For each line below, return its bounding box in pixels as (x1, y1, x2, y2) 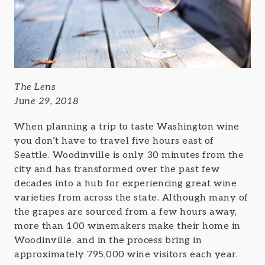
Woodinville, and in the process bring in (14, 234, 202, 246)
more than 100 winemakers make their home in (14, 220, 241, 232)
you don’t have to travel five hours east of (14, 135, 214, 147)
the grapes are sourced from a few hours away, (14, 206, 237, 218)
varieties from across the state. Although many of (14, 192, 248, 203)
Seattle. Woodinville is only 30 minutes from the (14, 149, 244, 161)
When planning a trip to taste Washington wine (14, 121, 240, 132)
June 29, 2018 (14, 95, 79, 107)
